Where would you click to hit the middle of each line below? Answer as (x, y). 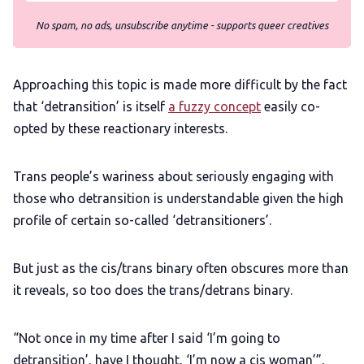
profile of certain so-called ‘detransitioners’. (144, 221)
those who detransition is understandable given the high (178, 199)
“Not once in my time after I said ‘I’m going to (147, 338)
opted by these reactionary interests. (122, 129)
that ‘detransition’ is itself (89, 107)
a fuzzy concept (214, 107)
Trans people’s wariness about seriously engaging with (173, 177)
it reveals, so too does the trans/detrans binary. (154, 290)
